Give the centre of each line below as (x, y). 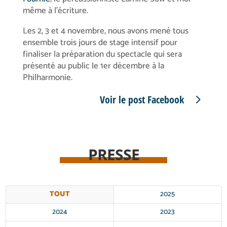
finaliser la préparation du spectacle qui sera (102, 54)
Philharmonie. (47, 77)
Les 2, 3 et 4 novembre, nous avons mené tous (105, 31)
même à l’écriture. (55, 10)
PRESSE (113, 154)
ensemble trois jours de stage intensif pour (100, 42)
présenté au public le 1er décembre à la (93, 66)
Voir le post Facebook (142, 99)
